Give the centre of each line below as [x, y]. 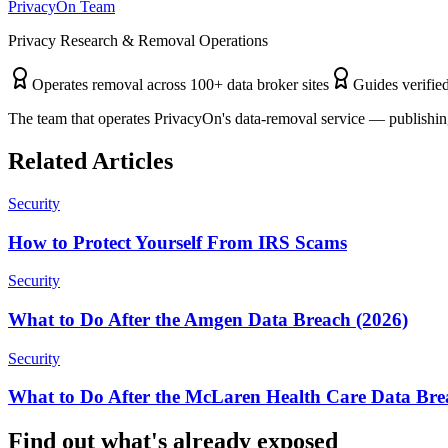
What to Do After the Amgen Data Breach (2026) [208, 319]
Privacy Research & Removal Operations [138, 40]
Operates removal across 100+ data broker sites [180, 84]
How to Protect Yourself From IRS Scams [177, 242]
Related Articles [90, 160]
